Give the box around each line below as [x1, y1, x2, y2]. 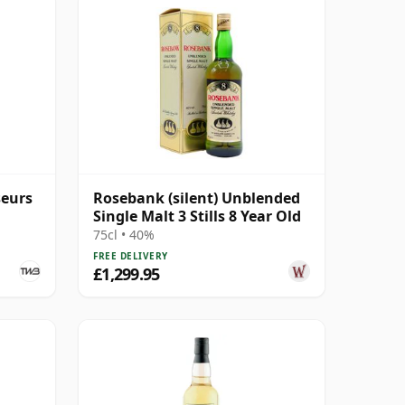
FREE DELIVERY [93, 249, 168, 262]
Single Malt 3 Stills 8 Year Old [93, 205, 301, 226]
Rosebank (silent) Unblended [93, 187, 300, 208]
